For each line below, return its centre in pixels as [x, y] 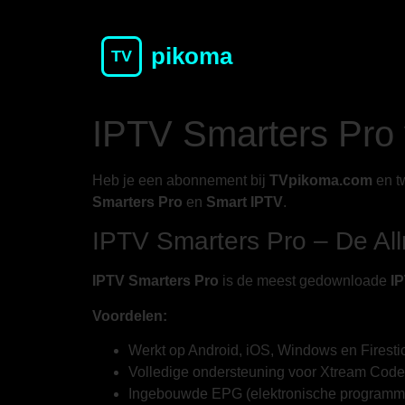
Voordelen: [130, 316]
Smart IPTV [245, 202]
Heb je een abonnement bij [181, 180]
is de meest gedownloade [305, 281]
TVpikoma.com [321, 180]
